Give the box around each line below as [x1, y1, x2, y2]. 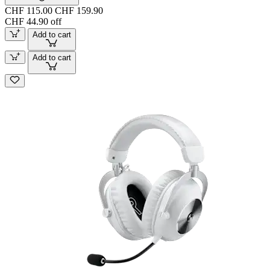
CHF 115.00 [5, 5, 52, 16]
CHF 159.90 [55, 5, 103, 16]
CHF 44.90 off [5, 16, 61, 27]
